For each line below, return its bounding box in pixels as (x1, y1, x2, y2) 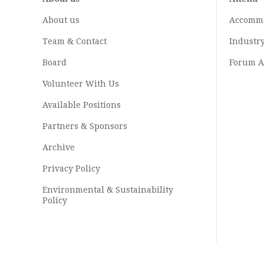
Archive (42, 143, 75, 152)
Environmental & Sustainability (42, 185, 173, 194)
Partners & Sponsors (42, 121, 127, 131)
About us (42, 15, 80, 25)
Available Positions (42, 100, 121, 110)
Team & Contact (42, 37, 107, 46)
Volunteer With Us (42, 79, 119, 88)
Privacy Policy (42, 164, 100, 173)
